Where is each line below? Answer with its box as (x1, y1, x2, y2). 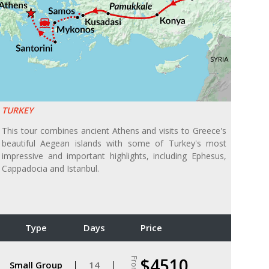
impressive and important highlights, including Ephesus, (2, 150, 226, 162)
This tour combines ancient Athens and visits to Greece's (2, 125, 226, 137)
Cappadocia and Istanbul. (2, 163, 99, 175)
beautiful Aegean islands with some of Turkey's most (2, 138, 226, 150)
